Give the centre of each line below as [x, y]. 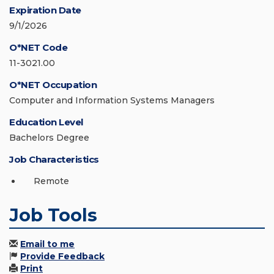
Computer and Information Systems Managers [112, 101]
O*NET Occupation [53, 85]
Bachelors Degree [49, 138]
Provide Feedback [62, 257]
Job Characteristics [54, 160]
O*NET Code [38, 48]
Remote [51, 181]
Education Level [46, 122]
